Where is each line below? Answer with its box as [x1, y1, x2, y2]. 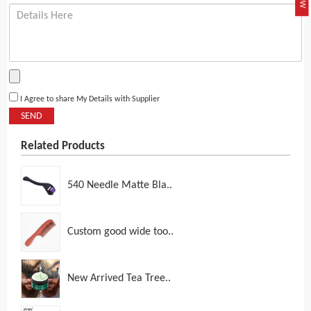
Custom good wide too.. [67, 226, 174, 238]
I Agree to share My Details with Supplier [18, 95, 160, 104]
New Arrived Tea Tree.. [67, 273, 171, 285]
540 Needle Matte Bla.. [67, 180, 172, 192]
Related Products [21, 140, 105, 153]
